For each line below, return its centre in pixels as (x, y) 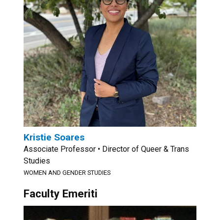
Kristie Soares (54, 137)
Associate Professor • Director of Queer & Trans (106, 149)
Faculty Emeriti (61, 193)
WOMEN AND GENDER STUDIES (67, 173)
